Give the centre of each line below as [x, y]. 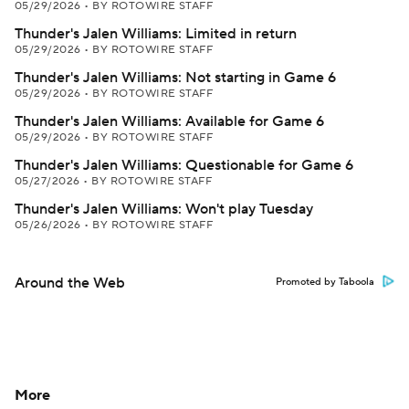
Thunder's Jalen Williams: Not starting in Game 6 [175, 78]
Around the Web [70, 283]
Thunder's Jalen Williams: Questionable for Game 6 [184, 165]
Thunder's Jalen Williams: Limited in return [156, 34]
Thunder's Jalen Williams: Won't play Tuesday [164, 209]
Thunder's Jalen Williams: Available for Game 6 [169, 121]
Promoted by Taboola [325, 282]
